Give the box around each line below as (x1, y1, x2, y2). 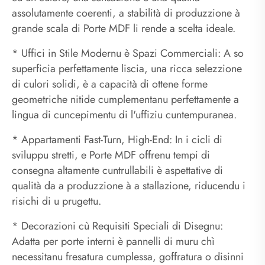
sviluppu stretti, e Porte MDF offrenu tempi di (12, 147, 210, 163)
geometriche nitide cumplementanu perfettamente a (12, 92, 239, 108)
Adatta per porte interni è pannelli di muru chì (12, 234, 215, 250)
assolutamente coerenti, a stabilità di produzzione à (12, 5, 240, 21)
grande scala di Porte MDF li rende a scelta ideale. (12, 21, 235, 37)
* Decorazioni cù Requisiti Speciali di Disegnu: (12, 218, 223, 234)
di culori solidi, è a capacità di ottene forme (12, 76, 208, 92)
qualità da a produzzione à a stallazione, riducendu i (12, 178, 245, 194)
